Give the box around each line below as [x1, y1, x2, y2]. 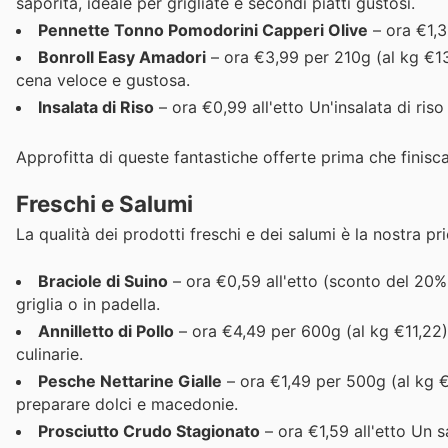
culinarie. [16, 343, 83, 364]
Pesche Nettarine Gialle [38, 370, 222, 391]
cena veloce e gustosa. [16, 69, 190, 90]
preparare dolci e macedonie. [16, 393, 238, 414]
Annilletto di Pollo [38, 320, 174, 341]
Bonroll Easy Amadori [38, 46, 206, 67]
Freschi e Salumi [16, 190, 193, 218]
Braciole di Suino [38, 270, 168, 291]
